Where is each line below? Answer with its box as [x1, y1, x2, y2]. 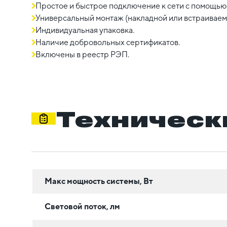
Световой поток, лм [45, 201, 120, 211]
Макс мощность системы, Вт [45, 176, 153, 186]
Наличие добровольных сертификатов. [35, 37, 180, 48]
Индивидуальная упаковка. [35, 25, 134, 35]
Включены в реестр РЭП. [35, 50, 129, 60]
